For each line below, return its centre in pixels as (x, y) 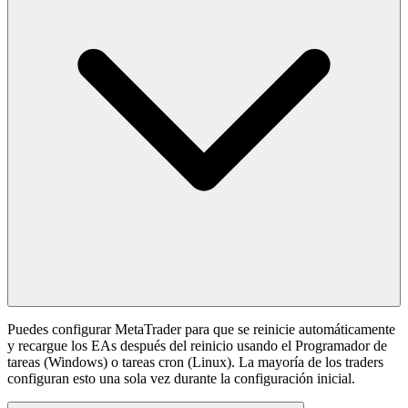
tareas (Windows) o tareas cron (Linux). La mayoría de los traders (195, 362)
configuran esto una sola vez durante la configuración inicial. (181, 378)
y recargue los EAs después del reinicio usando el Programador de (197, 346)
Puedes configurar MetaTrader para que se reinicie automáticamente (201, 329)
